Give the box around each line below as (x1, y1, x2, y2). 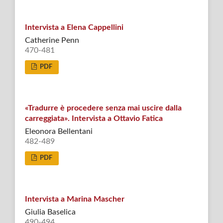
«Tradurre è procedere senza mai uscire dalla (24, 104, 182, 112)
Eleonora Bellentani (24, 127, 93, 135)
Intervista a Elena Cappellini (24, 23, 123, 31)
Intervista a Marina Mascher (24, 195, 124, 203)
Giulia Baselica (24, 208, 76, 216)
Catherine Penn (24, 36, 79, 44)
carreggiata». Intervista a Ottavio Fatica (24, 114, 163, 122)
